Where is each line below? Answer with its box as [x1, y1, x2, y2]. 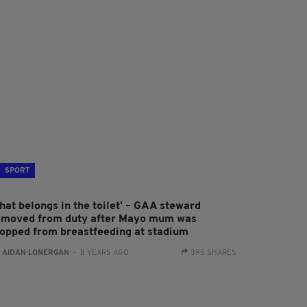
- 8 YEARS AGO [69, 249, 130, 257]
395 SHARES [190, 249, 236, 257]
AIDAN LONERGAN [2, 249, 70, 257]
